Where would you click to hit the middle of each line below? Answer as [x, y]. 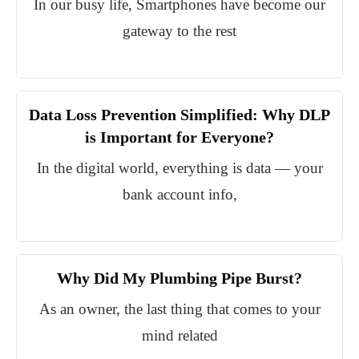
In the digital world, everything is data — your [179, 168]
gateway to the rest [179, 31]
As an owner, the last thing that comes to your [179, 309]
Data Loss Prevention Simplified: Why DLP [179, 115]
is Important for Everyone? [179, 137]
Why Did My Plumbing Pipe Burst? [179, 278]
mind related [179, 336]
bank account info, [179, 195]
